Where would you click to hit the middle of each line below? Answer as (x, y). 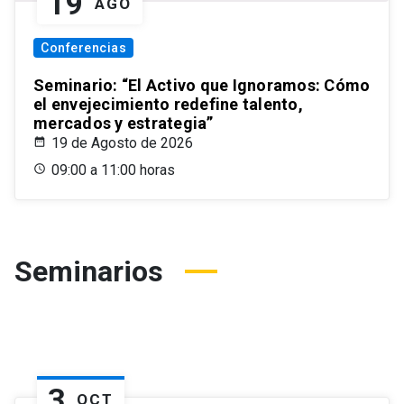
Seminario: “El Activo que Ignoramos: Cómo (202, 86)
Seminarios (89, 272)
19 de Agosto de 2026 (122, 143)
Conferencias (83, 48)
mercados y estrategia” (124, 124)
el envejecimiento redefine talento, (168, 105)
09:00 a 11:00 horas (113, 170)
